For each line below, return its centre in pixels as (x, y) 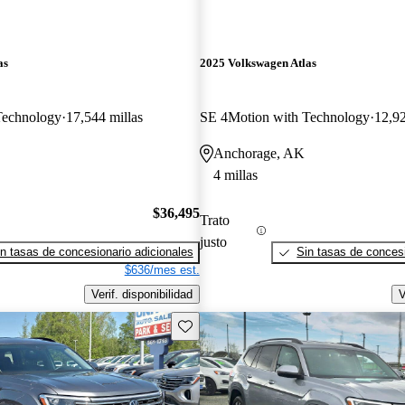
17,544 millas (104, 117)
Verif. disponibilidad (141, 294)
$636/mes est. (162, 270)
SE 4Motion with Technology (284, 117)
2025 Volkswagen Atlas (258, 63)
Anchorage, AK (259, 153)
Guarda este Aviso (226, 325)
